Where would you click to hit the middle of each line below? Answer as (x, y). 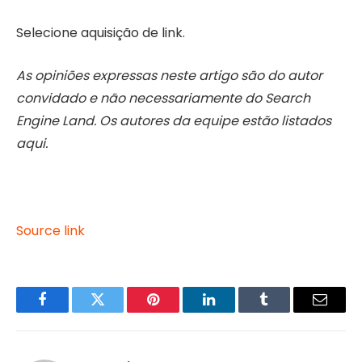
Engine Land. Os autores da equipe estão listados (174, 120)
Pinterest (178, 311)
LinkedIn (234, 311)
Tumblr (284, 311)
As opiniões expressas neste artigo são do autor (169, 75)
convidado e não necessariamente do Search (163, 98)
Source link (51, 231)
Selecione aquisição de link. (101, 33)
